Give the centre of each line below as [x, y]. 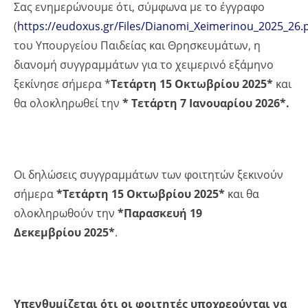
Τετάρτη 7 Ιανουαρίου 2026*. [212, 103]
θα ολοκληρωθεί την [68, 103]
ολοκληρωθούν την [66, 213]
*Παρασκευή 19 [160, 213]
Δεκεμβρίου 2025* [64, 232]
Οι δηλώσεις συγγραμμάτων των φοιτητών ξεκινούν [148, 174]
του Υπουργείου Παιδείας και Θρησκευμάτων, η [137, 45]
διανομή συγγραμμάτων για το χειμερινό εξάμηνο [144, 64]
